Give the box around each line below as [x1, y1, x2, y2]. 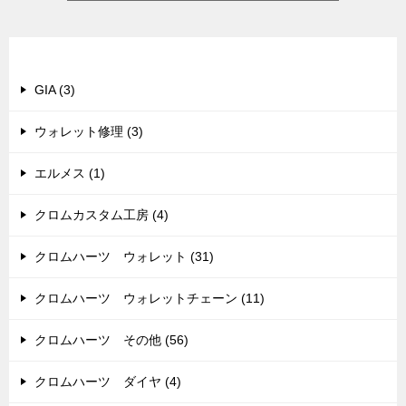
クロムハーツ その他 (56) [34, 333, 188, 348]
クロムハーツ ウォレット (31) [34, 249, 214, 265]
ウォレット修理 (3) [34, 124, 143, 140]
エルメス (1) [34, 166, 105, 181]
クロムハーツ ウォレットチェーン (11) [34, 291, 265, 306]
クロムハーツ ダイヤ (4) [34, 374, 181, 390]
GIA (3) [34, 82, 75, 98]
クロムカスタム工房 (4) [34, 208, 169, 223]
